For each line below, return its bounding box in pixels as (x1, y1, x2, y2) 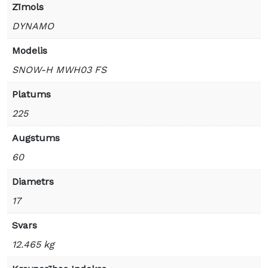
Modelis (12, 45, 47, 57)
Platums (12, 89, 51, 100)
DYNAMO (12, 20, 54, 32)
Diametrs (12, 176, 54, 188)
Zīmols (12, 1, 44, 13)
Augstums (12, 132, 60, 144)
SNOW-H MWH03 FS (12, 64, 106, 76)
